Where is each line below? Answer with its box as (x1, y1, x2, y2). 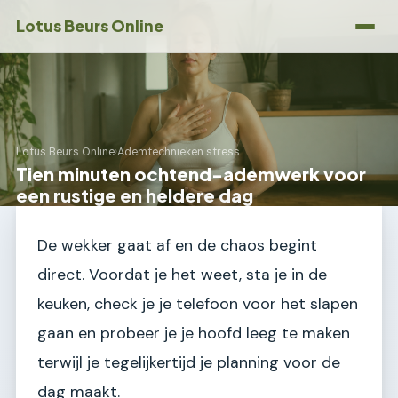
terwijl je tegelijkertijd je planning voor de (37, 352, 340, 373)
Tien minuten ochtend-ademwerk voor (16, 163, 366, 185)
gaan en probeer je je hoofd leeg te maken (37, 322, 350, 344)
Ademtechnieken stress (117, 145, 240, 160)
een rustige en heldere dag (16, 184, 253, 206)
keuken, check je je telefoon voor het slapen (37, 293, 358, 314)
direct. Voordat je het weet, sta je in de (37, 264, 327, 285)
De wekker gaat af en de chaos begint (37, 235, 317, 256)
